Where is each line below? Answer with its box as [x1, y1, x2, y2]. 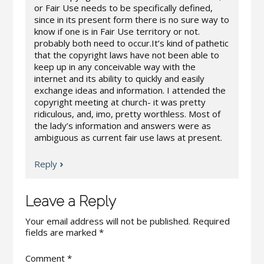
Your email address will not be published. [25, 215, 190, 227]
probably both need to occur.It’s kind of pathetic [34, 37, 229, 49]
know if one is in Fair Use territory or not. [34, 25, 200, 37]
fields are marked [25, 226, 99, 238]
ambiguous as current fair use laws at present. [34, 131, 222, 143]
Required [192, 215, 230, 227]
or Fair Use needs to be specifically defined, [34, 2, 213, 14]
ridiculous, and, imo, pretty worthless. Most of [34, 108, 220, 120]
